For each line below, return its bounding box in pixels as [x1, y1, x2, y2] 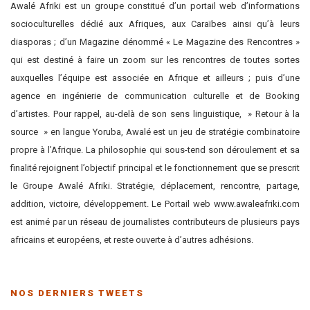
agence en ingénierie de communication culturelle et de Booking [10, 91, 300, 101]
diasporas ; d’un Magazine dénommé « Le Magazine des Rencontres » [10, 37, 300, 47]
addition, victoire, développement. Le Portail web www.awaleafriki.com [10, 199, 300, 209]
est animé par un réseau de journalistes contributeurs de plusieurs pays [10, 217, 300, 227]
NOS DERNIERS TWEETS [10, 288, 144, 298]
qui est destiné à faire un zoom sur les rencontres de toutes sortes [10, 55, 300, 65]
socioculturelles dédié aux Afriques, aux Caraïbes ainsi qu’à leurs [10, 19, 300, 29]
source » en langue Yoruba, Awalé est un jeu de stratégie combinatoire [10, 127, 300, 137]
